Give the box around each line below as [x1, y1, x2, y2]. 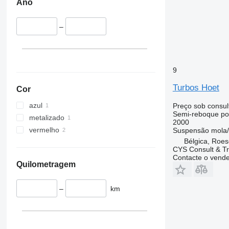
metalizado [29, 113, 64, 122]
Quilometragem [16, 159, 76, 169]
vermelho [29, 125, 59, 134]
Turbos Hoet [172, 83, 219, 93]
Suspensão [172, 126, 209, 134]
